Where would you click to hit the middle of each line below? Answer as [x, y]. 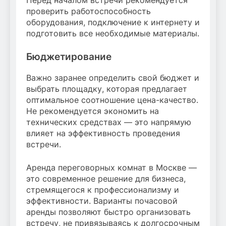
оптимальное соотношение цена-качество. [112, 100]
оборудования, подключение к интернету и [113, 22]
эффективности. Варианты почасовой [102, 201]
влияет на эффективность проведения [103, 133]
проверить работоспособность [89, 11]
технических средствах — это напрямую [109, 122]
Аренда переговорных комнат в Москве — [111, 168]
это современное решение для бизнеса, [106, 179]
